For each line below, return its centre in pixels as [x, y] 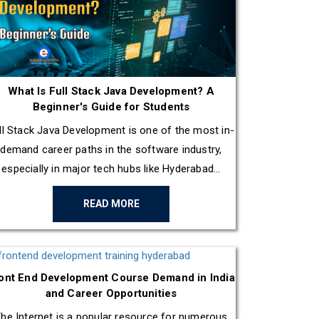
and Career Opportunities [111, 293]
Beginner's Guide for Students [111, 106]
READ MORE [111, 203]
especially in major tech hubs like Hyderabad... [111, 168]
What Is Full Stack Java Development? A [111, 91]
